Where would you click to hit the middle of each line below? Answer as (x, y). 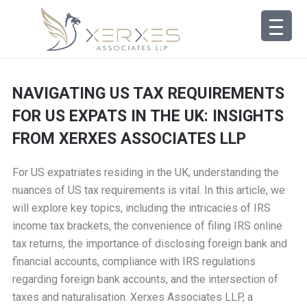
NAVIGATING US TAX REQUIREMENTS (148, 94)
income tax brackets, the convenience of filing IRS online (147, 226)
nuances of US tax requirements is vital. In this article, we (148, 190)
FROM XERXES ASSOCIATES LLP (129, 139)
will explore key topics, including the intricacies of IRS (141, 208)
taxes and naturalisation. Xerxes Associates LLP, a (132, 297)
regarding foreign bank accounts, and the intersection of (145, 279)
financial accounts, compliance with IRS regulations (134, 261)
